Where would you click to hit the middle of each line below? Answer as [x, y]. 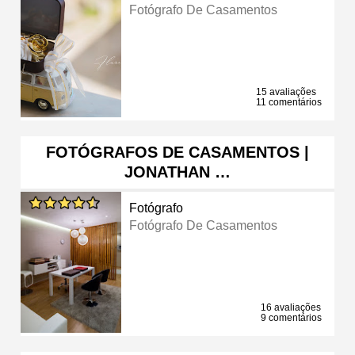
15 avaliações [286, 92]
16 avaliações [291, 307]
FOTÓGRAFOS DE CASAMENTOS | [177, 152]
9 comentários [291, 317]
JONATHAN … [177, 172]
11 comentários [289, 102]
